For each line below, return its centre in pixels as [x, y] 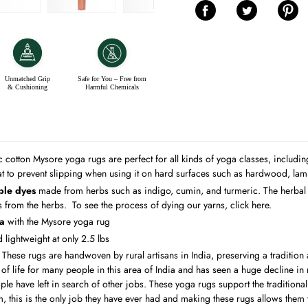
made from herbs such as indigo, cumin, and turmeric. [150, 190]
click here [250, 205]
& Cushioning [28, 87]
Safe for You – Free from [112, 79]
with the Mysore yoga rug [59, 221]
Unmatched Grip [28, 79]
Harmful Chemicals [112, 87]
